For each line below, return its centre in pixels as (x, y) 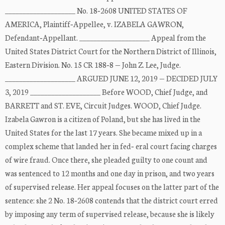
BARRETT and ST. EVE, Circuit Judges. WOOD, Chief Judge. (103, 105)
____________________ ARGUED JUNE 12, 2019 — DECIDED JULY (111, 78)
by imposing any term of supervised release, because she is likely (110, 214)
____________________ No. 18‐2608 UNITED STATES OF (96, 11)
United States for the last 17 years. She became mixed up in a (103, 133)
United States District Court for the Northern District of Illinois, (111, 51)
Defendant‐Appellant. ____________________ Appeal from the (105, 38)
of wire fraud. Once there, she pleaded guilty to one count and (106, 160)
